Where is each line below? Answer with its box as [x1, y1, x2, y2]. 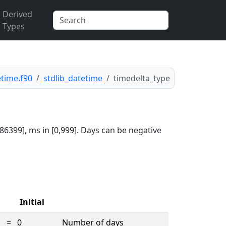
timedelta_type [114, 73, 170, 84]
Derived [2, 9, 32, 20]
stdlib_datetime [43, 73, 102, 84]
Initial [20, 196, 44, 207]
